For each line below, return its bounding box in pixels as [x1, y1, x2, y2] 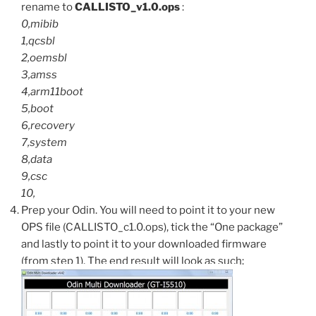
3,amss [21, 68, 57, 82]
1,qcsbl [21, 35, 55, 48]
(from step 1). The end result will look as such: [21, 255, 244, 268]
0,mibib [21, 18, 59, 31]
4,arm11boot [21, 85, 83, 99]
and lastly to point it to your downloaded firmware [21, 238, 267, 251]
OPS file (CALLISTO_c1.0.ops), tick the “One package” [21, 221, 283, 234]
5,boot [21, 102, 54, 116]
